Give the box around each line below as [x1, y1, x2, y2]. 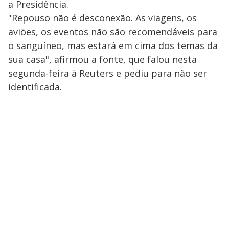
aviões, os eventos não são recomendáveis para [8, 26, 217, 38]
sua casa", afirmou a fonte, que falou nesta [8, 53, 197, 65]
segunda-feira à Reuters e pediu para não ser [8, 67, 207, 79]
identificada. [8, 81, 62, 93]
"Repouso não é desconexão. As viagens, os [8, 12, 197, 24]
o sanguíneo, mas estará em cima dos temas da [8, 39, 218, 52]
